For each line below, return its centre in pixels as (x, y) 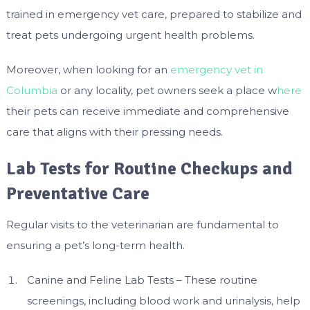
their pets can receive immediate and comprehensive (147, 111)
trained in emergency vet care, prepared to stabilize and (154, 15)
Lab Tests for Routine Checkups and (149, 169)
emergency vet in (216, 70)
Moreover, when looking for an (88, 70)
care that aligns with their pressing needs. (114, 132)
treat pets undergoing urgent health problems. (131, 35)
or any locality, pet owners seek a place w (167, 91)
